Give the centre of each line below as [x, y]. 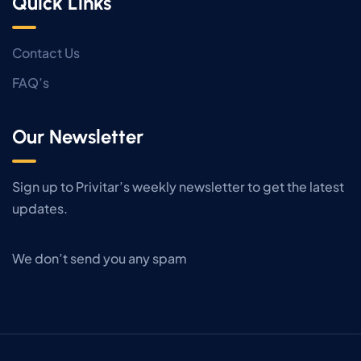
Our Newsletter [78, 137]
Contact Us [46, 53]
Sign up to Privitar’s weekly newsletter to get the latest [178, 187]
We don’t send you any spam [100, 258]
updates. [40, 208]
